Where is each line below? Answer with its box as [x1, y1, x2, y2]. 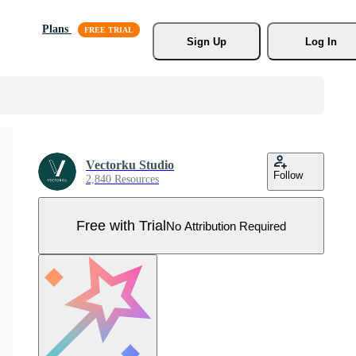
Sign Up [186, 35, 226, 48]
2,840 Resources [86, 173, 159, 185]
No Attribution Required [166, 219, 286, 233]
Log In [304, 35, 337, 48]
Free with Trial [76, 217, 166, 234]
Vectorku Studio [86, 158, 174, 172]
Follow [273, 169, 303, 181]
